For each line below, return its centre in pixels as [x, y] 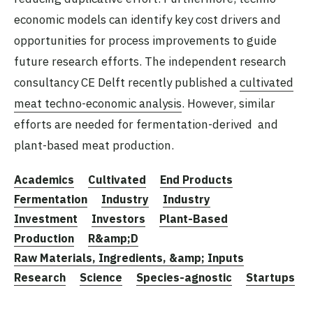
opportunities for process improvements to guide [145, 40]
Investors [118, 218]
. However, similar [228, 103]
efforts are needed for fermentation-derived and [146, 124]
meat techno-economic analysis [98, 103]
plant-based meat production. [94, 145]
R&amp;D [113, 238]
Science [101, 277]
